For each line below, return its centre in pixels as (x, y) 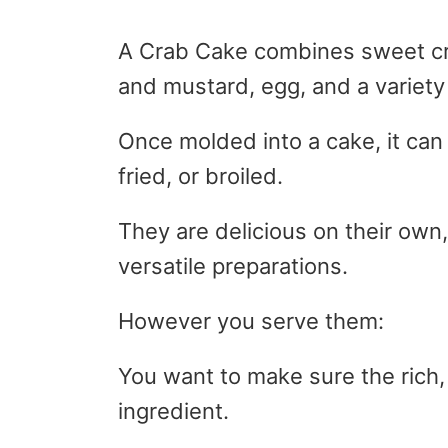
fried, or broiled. (200, 176)
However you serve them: (251, 321)
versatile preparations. (233, 266)
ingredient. (173, 411)
